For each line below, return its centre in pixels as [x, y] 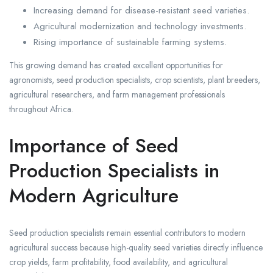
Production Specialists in [114, 171]
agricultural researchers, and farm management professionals [117, 95]
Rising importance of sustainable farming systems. [130, 42]
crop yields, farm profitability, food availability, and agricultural [119, 262]
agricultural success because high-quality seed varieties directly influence [136, 248]
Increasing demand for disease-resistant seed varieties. [141, 11]
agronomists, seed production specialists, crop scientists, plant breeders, [135, 80]
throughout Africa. [41, 109]
